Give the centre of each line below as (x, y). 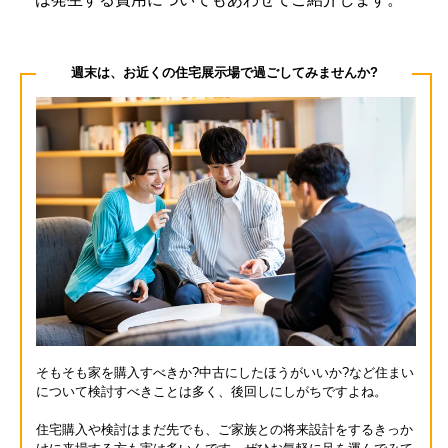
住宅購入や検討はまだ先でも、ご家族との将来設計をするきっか (225, 430)
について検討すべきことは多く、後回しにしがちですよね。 (212, 392)
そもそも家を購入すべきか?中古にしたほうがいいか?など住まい (225, 373)
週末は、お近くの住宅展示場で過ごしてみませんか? (224, 73)
